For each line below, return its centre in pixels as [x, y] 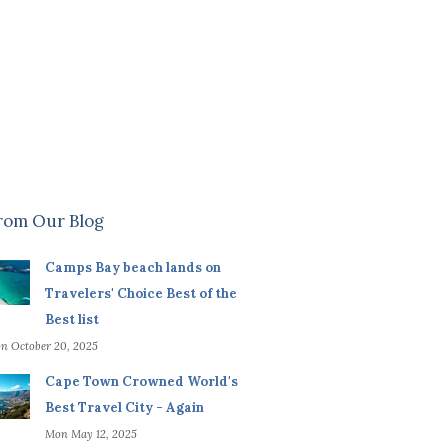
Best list [71, 320]
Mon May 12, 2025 [90, 434]
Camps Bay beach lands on [132, 268]
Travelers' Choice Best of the [140, 294]
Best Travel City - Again [124, 408]
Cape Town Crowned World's [141, 382]
